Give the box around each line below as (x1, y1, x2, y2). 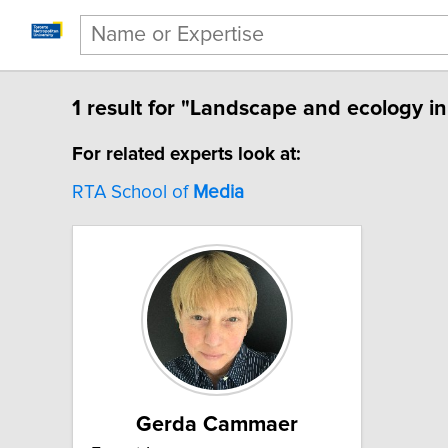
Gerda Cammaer (136, 413, 298, 436)
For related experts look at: (72, 145, 301, 165)
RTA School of (72, 183, 193, 203)
